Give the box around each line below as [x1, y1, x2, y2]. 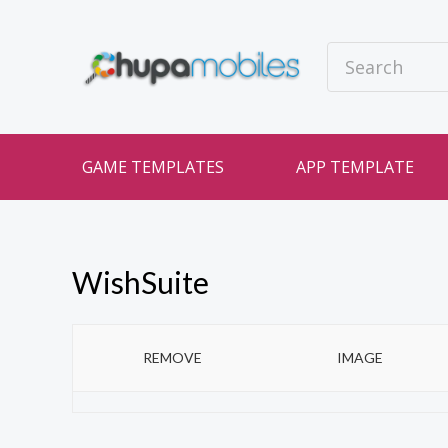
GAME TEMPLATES [82, 156, 224, 178]
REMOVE [143, 349, 202, 366]
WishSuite [72, 264, 209, 300]
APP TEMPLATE [296, 156, 415, 178]
